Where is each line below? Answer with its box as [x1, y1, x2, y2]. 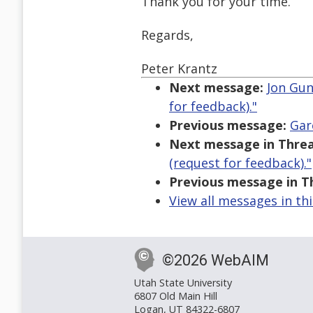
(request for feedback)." [169, 154, 312, 172]
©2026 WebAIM [162, 252, 269, 270]
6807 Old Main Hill [134, 289, 217, 303]
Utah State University [134, 276, 232, 290]
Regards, [141, 27, 194, 44]
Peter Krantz [141, 60, 217, 78]
